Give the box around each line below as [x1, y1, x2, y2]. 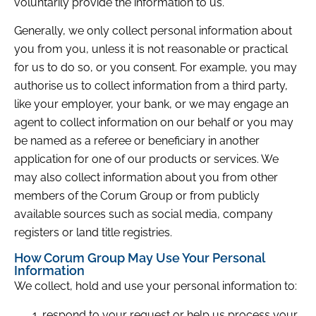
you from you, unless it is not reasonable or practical [14, 42, 288, 56]
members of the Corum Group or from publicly [14, 189, 260, 203]
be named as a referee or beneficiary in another [14, 134, 260, 148]
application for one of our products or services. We [14, 152, 279, 166]
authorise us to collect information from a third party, [14, 79, 288, 93]
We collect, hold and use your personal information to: [14, 279, 297, 293]
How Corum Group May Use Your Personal [14, 250, 265, 266]
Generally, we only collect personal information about [14, 24, 292, 38]
